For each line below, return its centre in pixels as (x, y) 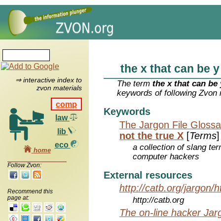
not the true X (151, 135)
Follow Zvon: (24, 165)
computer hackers (166, 157)
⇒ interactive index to (48, 80)
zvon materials (59, 88)
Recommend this (30, 191)
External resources (148, 175)
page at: (18, 198)
